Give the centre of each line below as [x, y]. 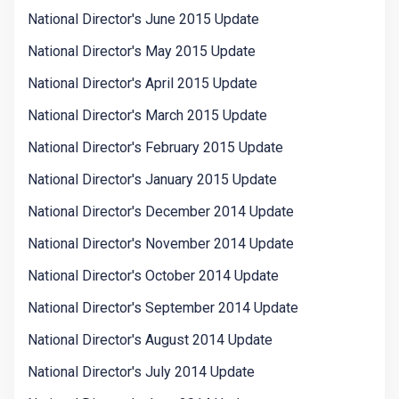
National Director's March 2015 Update [147, 116]
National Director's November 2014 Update [161, 244]
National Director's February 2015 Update [155, 148]
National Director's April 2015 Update [142, 84]
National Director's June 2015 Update [143, 20]
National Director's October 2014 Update [153, 276]
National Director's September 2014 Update [163, 308]
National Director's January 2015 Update [152, 180]
